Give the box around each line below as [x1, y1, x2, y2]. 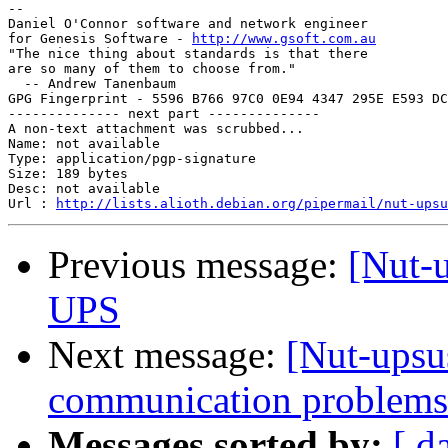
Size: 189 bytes [8, 166, 128, 182]
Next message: [48, 333, 286, 377]
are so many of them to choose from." [8, 61, 296, 77]
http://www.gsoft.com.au [192, 31, 376, 47]
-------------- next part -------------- [8, 106, 320, 122]
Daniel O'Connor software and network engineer [8, 16, 368, 32]
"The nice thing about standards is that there [8, 46, 368, 62]
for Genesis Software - [8, 31, 192, 47]
